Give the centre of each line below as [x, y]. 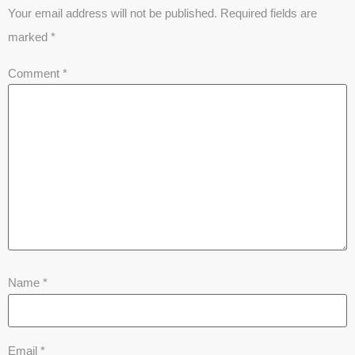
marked [29, 36]
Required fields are [269, 13]
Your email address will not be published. [113, 13]
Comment [35, 73]
